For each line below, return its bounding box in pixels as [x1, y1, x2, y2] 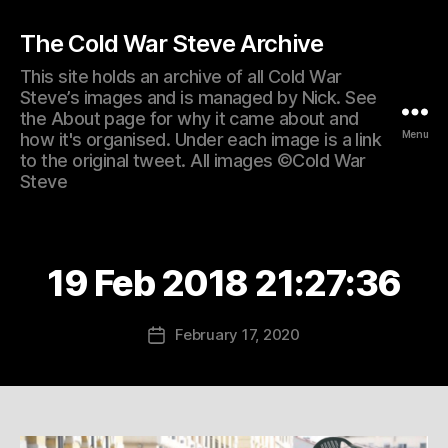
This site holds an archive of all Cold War [20, 65, 342, 87]
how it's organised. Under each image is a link [20, 128, 382, 150]
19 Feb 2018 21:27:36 [47, 261, 401, 305]
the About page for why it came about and [20, 107, 359, 129]
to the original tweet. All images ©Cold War [20, 149, 366, 171]
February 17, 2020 [175, 325, 300, 344]
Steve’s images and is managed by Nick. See [20, 86, 377, 108]
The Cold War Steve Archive [20, 28, 324, 58]
